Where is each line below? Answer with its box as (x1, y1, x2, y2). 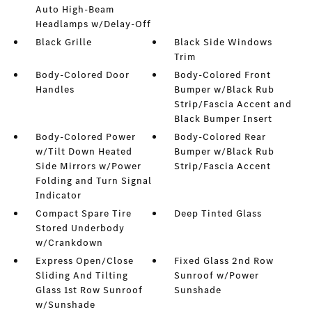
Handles (35, 83, 75, 97)
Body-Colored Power (35, 130, 136, 144)
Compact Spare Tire (35, 207, 132, 221)
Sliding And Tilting (35, 269, 128, 283)
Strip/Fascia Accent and (174, 97, 292, 111)
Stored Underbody (35, 221, 125, 235)
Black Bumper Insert (174, 112, 273, 126)
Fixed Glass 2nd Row (174, 254, 274, 268)
